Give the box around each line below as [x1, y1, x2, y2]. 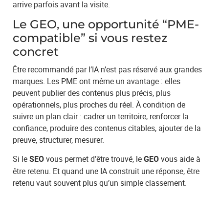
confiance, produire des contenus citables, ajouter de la [13, 122, 201, 133]
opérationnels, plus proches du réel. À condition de [13, 99, 186, 110]
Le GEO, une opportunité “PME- [13, 17, 199, 31]
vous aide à [159, 153, 201, 164]
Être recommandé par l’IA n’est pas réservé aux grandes [13, 64, 202, 75]
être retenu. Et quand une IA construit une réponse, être [13, 165, 200, 176]
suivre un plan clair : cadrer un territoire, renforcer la [13, 110, 189, 122]
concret [13, 44, 59, 59]
